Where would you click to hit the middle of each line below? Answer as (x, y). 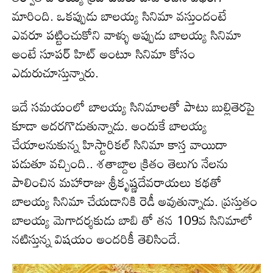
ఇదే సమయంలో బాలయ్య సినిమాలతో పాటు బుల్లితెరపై (134, 106)
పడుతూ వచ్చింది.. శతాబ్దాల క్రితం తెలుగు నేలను (120, 163)
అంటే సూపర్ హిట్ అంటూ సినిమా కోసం (104, 53)
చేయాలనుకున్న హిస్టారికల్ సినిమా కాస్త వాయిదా (120, 144)
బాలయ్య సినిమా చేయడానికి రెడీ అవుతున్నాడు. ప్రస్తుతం (135, 201)
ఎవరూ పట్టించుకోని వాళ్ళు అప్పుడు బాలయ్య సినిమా (127, 34)
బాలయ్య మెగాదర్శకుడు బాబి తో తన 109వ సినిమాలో (133, 220)
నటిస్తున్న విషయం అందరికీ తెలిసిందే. (96, 239)
